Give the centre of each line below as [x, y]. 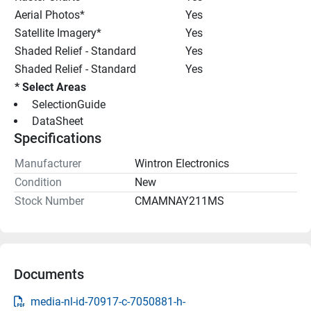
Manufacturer [48, 163]
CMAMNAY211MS [179, 201]
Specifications [58, 138]
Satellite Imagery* [58, 33]
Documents [49, 274]
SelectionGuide [69, 104]
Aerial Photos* [50, 15]
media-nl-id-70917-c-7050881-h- [108, 301]
